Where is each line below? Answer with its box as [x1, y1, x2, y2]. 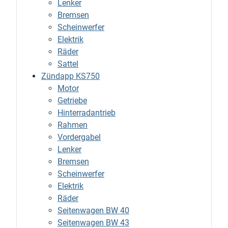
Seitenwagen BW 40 [58, 206, 129, 216]
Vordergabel [58, 132, 101, 142]
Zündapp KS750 [41, 71, 100, 81]
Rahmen [58, 120, 88, 130]
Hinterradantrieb [58, 108, 116, 118]
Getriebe [58, 96, 87, 106]
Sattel [58, 59, 78, 69]
